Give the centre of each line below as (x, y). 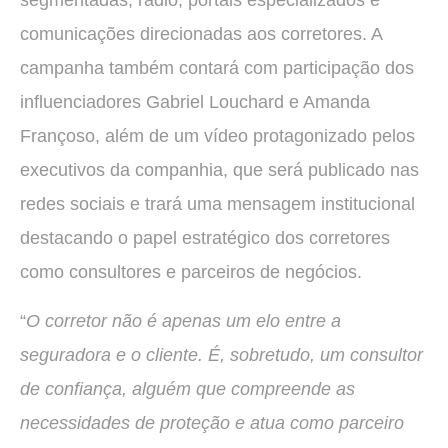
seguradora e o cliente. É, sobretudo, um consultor (221, 354)
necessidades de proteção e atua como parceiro (212, 422)
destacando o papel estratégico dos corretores (205, 238)
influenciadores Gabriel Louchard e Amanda (195, 102)
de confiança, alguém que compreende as (187, 388)
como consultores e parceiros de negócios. (191, 272)
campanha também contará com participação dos (217, 68)
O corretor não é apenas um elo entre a (183, 320)
